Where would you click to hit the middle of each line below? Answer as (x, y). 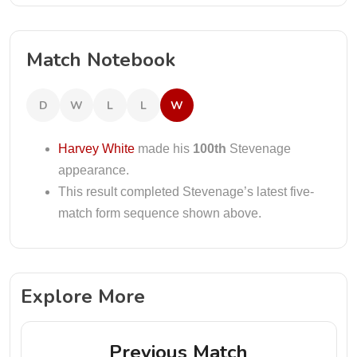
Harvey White (96, 149)
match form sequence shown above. (160, 213)
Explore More (82, 296)
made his (164, 149)
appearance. (94, 170)
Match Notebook (101, 60)
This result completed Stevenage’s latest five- (186, 192)
